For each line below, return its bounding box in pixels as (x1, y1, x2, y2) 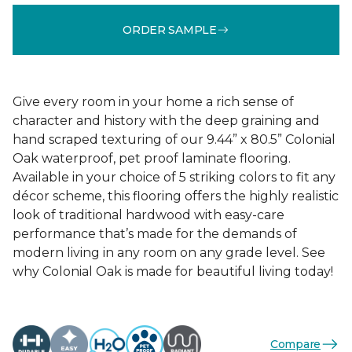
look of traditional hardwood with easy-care (13, 207, 284, 222)
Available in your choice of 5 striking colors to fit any (13, 170, 335, 185)
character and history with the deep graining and (13, 113, 320, 128)
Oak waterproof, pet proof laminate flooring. (13, 151, 291, 166)
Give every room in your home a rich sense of (13, 94, 294, 109)
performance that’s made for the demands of (13, 226, 297, 241)
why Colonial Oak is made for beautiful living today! (13, 264, 333, 279)
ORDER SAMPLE (123, 22, 217, 37)
